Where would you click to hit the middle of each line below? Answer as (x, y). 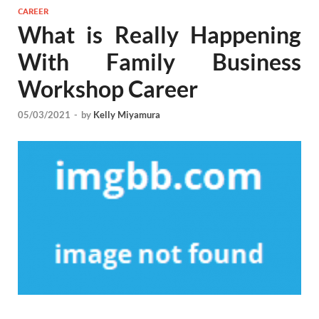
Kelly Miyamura (127, 114)
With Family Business (159, 62)
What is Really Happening (159, 35)
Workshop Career (108, 89)
